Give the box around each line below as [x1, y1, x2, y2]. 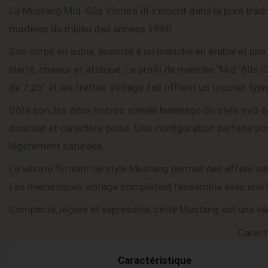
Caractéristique [118, 254, 192, 266]
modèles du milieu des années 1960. [9, 23, 174, 35]
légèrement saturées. [9, 140, 105, 152]
